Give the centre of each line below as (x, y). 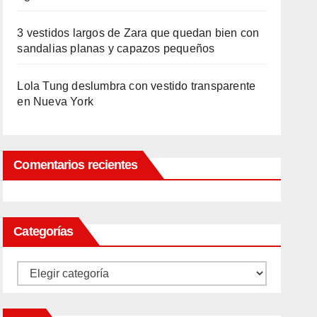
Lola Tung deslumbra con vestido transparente (137, 86)
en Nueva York (55, 102)
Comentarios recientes (76, 165)
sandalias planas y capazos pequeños (116, 48)
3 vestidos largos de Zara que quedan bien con (138, 33)
